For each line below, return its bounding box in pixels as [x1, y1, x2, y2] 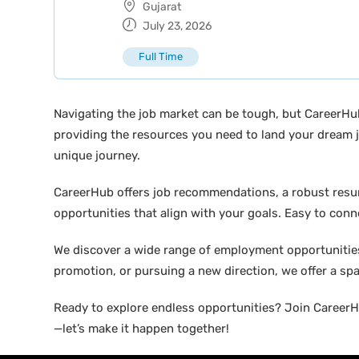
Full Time [139, 50, 183, 63]
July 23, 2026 [140, 19, 212, 33]
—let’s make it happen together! [54, 321, 229, 336]
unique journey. [54, 148, 140, 163]
